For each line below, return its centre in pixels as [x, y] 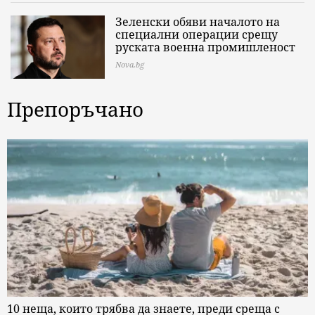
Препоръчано [75, 109]
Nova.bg [130, 65]
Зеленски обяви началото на [198, 22]
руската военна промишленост [205, 47]
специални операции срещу [197, 35]
